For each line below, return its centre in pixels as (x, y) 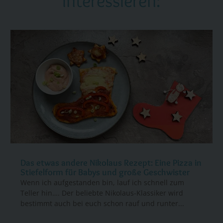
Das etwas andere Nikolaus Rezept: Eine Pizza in (111, 163)
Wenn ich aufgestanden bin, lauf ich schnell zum (103, 183)
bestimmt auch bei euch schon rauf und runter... (103, 204)
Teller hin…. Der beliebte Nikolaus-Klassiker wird (102, 193)
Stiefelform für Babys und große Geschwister (105, 172)
